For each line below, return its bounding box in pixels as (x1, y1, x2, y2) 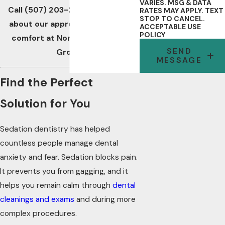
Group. (56, 47, 83, 57)
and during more (74, 194, 136, 204)
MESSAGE (156, 55, 202, 65)
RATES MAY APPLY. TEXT (139, 6, 223, 16)
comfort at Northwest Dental (12, 33, 128, 43)
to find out (87, 5, 132, 15)
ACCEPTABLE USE (139, 22, 201, 32)
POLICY (139, 30, 165, 40)
